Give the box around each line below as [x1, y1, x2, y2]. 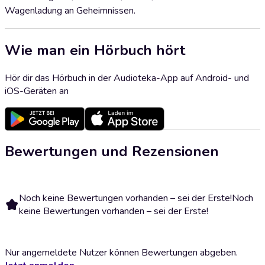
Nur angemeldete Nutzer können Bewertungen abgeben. [5, 245, 238, 259]
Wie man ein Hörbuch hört [5, 40, 185, 60]
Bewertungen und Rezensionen [5, 141, 219, 161]
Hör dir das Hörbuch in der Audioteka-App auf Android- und [5, 71, 249, 85]
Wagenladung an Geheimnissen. [5, 4, 135, 17]
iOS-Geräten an [5, 84, 69, 98]
